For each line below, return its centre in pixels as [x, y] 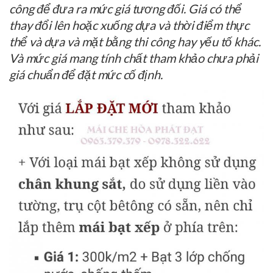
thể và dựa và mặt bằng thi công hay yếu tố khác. [135, 42]
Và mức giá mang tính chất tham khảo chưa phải [134, 58]
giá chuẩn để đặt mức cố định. [86, 75]
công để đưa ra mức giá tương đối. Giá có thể [125, 9]
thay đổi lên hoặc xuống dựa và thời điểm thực [129, 25]
